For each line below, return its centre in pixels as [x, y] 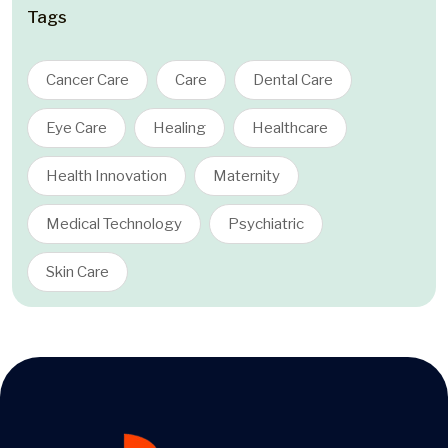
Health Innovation [106, 176]
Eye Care [76, 128]
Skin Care [77, 272]
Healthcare [290, 128]
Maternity [246, 176]
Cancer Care [87, 80]
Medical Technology [114, 224]
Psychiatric [266, 224]
